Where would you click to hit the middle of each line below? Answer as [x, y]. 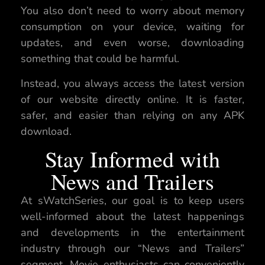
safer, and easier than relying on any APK [132, 115]
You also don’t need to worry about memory [132, 11]
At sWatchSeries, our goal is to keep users [132, 201]
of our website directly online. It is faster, [132, 99]
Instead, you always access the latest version [132, 83]
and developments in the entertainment [132, 233]
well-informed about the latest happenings [132, 217]
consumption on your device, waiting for [132, 27]
